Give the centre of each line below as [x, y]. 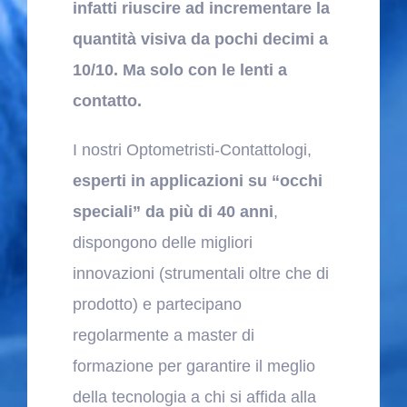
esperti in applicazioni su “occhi [197, 180]
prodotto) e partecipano [157, 304]
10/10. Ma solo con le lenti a [179, 69]
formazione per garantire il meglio [194, 366]
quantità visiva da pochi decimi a [200, 39]
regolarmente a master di [163, 335]
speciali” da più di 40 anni [173, 211]
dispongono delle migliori [162, 242]
